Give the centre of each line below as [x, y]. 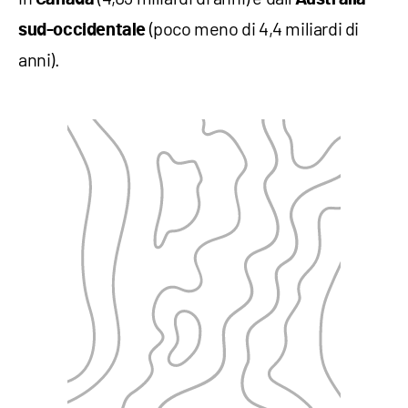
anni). [39, 59]
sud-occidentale [82, 30]
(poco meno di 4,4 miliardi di [253, 28]
